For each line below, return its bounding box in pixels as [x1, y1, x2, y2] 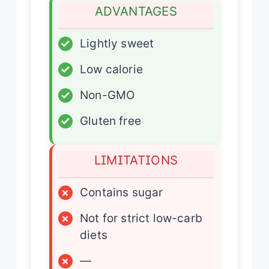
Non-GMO [80, 88, 135, 102]
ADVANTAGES [95, 3, 177, 19]
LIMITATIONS [94, 152, 178, 168]
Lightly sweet [80, 36, 154, 50]
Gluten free [80, 113, 141, 128]
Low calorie [80, 62, 143, 76]
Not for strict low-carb [80, 211, 202, 225]
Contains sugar [80, 185, 163, 199]
